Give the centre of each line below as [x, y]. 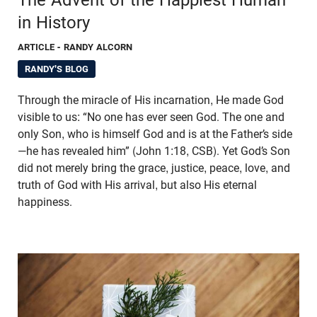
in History [54, 22]
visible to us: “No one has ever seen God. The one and [151, 117]
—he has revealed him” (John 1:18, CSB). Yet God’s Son [154, 151]
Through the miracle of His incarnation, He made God [151, 100]
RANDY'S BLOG [57, 69]
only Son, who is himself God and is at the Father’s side [155, 134]
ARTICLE [36, 47]
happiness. [45, 202]
